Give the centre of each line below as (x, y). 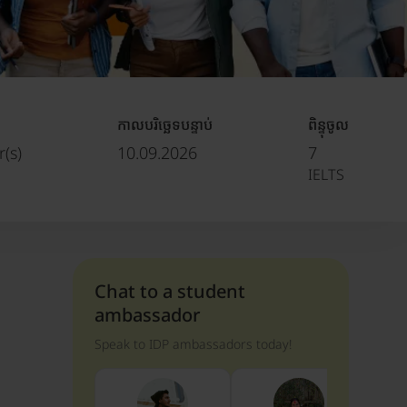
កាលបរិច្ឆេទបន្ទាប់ (165, 124)
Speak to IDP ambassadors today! (193, 343)
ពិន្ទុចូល (328, 124)
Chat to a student (170, 291)
